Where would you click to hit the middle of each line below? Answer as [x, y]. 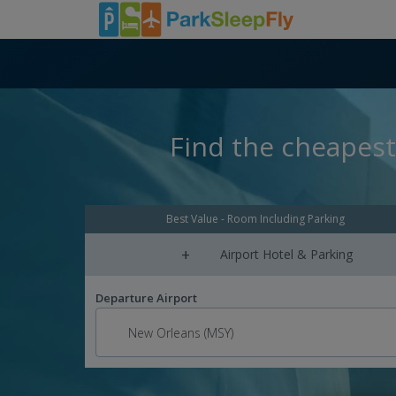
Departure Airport [146, 298]
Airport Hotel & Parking [286, 254]
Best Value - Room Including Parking [255, 219]
